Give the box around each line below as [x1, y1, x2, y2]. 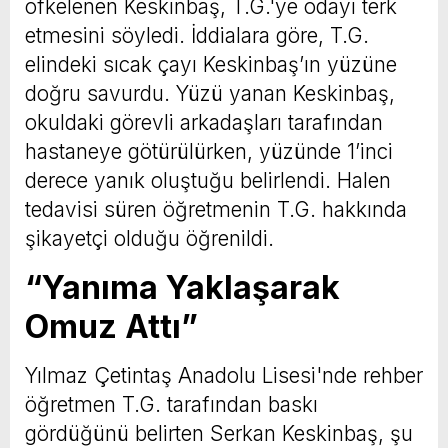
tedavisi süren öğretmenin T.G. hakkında [25, 196, 407, 222]
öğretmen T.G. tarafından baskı [25, 391, 318, 417]
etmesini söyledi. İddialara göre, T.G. [25, 22, 369, 48]
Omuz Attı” [25, 306, 198, 346]
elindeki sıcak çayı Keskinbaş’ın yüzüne [25, 51, 397, 77]
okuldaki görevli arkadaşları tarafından [25, 109, 383, 135]
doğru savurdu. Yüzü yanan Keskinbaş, [25, 80, 395, 106]
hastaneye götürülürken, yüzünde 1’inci [25, 138, 393, 164]
